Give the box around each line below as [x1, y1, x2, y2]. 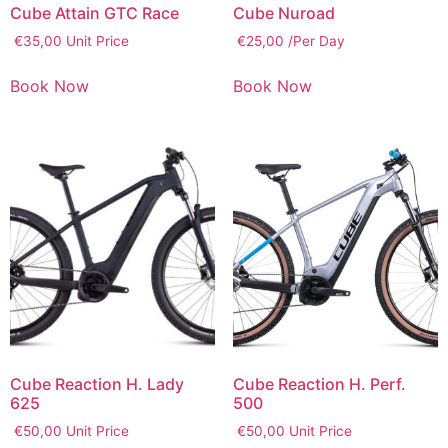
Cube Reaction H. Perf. [232, 374, 406, 395]
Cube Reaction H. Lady [10, 374, 184, 395]
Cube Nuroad [232, 2, 335, 23]
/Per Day [283, 32, 345, 49]
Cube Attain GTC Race [10, 2, 179, 23]
